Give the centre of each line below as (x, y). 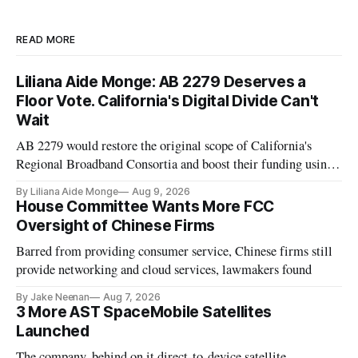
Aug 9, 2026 (161, 192)
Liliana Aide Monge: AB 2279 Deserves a (161, 82)
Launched (53, 332)
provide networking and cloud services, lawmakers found (164, 270)
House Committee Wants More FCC (145, 207)
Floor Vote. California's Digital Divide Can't (168, 101)
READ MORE (46, 40)
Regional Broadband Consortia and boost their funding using (175, 164)
